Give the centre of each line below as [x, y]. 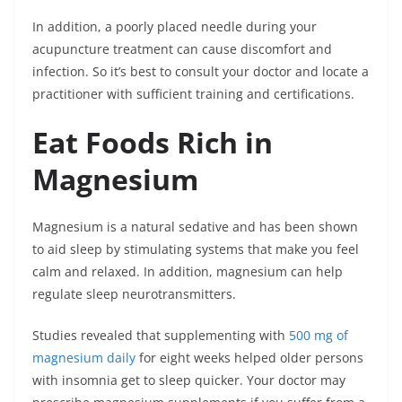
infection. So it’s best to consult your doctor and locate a [201, 71]
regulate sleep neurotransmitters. [136, 294]
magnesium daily [84, 358]
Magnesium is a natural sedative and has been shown [195, 227]
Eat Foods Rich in [153, 142]
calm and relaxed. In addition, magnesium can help [188, 271]
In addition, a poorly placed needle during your [175, 26]
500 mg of [319, 335]
